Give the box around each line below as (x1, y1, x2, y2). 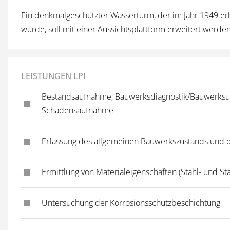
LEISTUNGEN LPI (21, 70, 86, 82)
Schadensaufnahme (42, 105, 113, 116)
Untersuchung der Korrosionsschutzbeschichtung (42, 197, 220, 208)
